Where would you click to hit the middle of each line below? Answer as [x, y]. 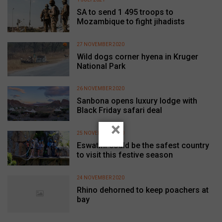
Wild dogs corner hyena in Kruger [138, 56]
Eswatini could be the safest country [143, 145]
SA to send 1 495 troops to [125, 12]
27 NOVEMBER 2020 [101, 44]
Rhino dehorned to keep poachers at [143, 190]
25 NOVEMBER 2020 [101, 133]
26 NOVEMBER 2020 [101, 89]
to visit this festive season [125, 155]
